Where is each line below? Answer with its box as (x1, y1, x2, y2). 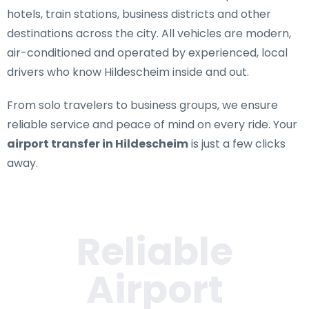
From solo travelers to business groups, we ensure (7, 97, 278, 113)
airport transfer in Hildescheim (7, 136, 188, 152)
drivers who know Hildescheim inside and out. (7, 64, 249, 80)
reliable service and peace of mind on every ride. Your (7, 117, 297, 132)
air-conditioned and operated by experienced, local (7, 45, 288, 61)
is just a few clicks (188, 136, 286, 152)
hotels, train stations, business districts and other (7, 6, 271, 22)
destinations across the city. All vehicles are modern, (7, 26, 291, 41)
